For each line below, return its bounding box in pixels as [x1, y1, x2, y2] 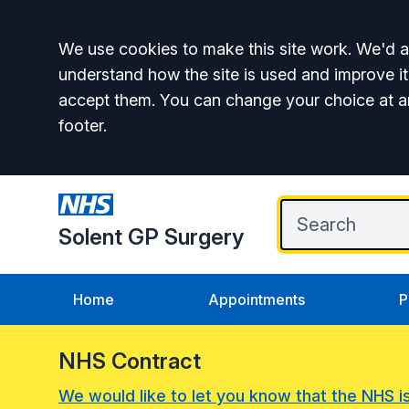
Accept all [58, 34, 202, 74]
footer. [58, 116, 107, 135]
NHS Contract [58, 348, 201, 374]
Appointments [208, 290, 305, 309]
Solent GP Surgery [58, 224, 244, 250]
